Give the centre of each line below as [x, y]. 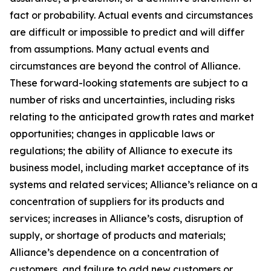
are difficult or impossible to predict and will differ [127, 32]
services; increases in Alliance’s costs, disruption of [126, 218]
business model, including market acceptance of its [129, 168]
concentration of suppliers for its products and [117, 201]
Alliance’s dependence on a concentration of [114, 252]
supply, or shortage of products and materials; [118, 235]
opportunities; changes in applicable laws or [112, 134]
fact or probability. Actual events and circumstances [131, 15]
